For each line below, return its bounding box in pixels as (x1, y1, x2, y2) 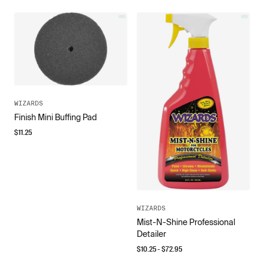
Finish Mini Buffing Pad (14, 113, 97, 123)
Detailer (137, 229, 166, 239)
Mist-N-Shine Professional (137, 217, 235, 227)
